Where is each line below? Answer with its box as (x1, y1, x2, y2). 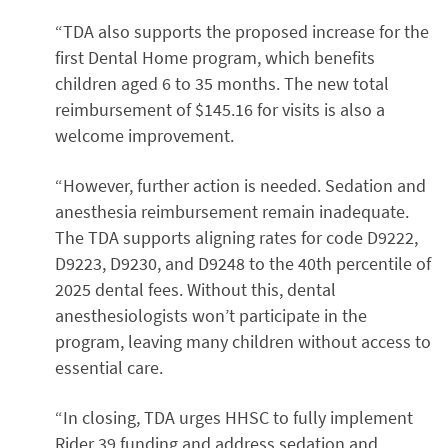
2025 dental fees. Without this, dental (55, 278, 336, 302)
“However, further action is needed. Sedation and (55, 174, 426, 198)
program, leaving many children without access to (55, 330, 431, 354)
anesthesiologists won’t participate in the (55, 304, 367, 328)
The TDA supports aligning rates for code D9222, (55, 226, 418, 250)
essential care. (55, 356, 163, 380)
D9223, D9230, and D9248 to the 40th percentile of (55, 252, 431, 276)
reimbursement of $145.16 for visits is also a (55, 98, 385, 122)
